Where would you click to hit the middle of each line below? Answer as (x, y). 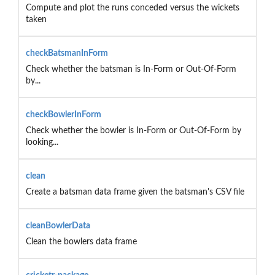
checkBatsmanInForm (67, 53)
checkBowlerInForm (63, 114)
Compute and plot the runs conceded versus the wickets (132, 8)
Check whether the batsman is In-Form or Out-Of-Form (131, 69)
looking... (42, 142)
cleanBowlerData (58, 226)
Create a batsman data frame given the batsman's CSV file (135, 192)
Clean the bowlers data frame (81, 242)
